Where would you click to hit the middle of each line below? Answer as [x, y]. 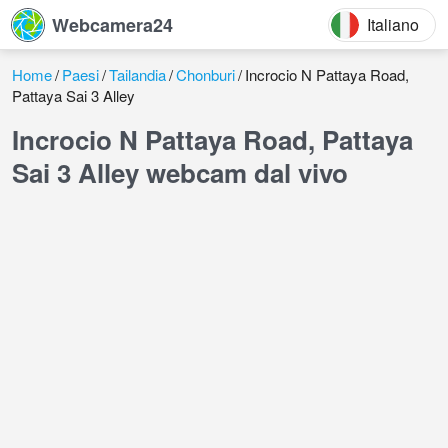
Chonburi [205, 74]
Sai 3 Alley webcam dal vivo [180, 172]
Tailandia [137, 74]
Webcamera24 [112, 24]
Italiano [393, 24]
